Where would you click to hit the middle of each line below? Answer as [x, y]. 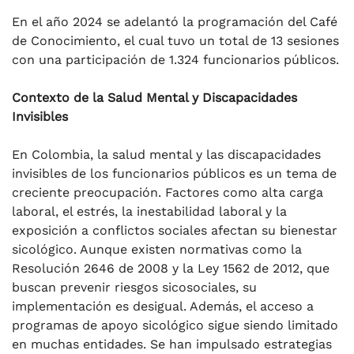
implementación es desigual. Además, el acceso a [163, 306]
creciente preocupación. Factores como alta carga [168, 192]
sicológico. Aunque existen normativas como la [157, 249]
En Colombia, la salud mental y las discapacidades [166, 154]
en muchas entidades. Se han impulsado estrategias [172, 344]
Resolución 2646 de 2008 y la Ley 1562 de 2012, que [171, 268]
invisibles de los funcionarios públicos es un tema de [174, 173]
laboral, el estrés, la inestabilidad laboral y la [149, 211]
